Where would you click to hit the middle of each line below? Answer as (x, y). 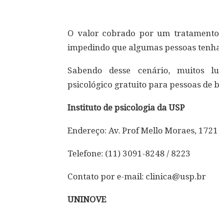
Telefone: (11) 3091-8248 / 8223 (129, 153)
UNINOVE (87, 199)
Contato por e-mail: (107, 176)
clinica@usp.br (176, 176)
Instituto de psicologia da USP (126, 107)
